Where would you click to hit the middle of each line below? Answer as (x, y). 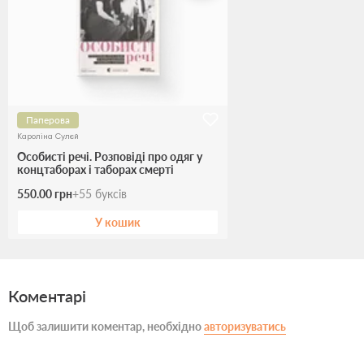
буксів (111, 194)
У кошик (118, 223)
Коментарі (47, 296)
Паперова (48, 120)
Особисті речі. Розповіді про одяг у (110, 157)
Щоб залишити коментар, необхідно (106, 327)
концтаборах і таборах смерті (95, 170)
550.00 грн (45, 194)
